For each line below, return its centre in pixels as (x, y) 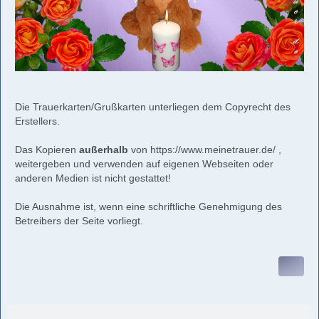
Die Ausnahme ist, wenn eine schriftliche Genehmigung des (148, 206)
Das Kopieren (47, 149)
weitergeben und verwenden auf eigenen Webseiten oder (144, 163)
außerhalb (104, 149)
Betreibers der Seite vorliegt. (79, 220)
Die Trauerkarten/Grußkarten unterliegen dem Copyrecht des (153, 106)
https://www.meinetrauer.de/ (213, 149)
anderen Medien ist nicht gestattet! (93, 178)
